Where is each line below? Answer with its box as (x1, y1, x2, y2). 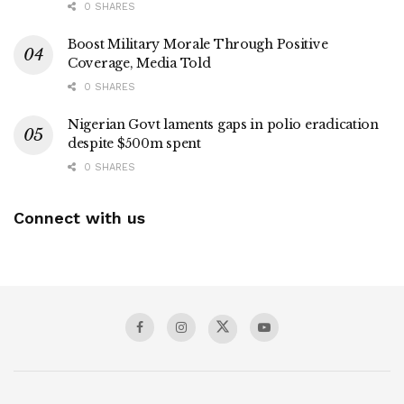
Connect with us (14, 207, 145, 227)
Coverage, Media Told (68, 54, 211, 71)
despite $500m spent (68, 134, 201, 151)
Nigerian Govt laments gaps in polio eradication (68, 115, 379, 133)
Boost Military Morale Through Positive (68, 35, 328, 52)
